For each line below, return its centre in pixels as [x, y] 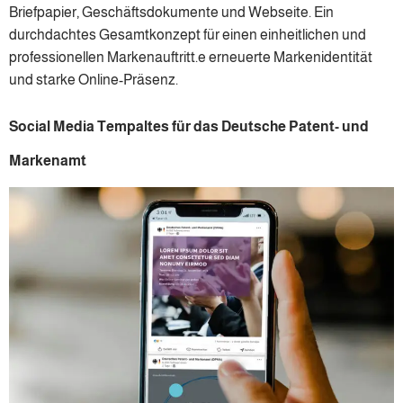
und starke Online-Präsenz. [94, 80]
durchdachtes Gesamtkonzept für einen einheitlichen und [188, 35]
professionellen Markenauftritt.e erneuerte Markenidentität [191, 58]
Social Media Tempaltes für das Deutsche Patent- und [189, 126]
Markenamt [48, 160]
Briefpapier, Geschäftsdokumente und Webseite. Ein [171, 13]
